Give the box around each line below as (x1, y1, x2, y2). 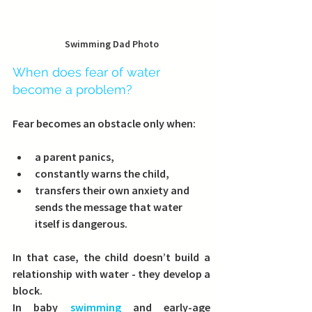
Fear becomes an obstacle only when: (13, 116, 196, 131)
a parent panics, (35, 150, 114, 164)
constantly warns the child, (35, 166, 169, 181)
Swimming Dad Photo (64, 38, 159, 51)
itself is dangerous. (35, 217, 127, 231)
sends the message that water (35, 200, 185, 214)
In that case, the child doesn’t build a (13, 250, 210, 265)
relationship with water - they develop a (13, 267, 210, 281)
